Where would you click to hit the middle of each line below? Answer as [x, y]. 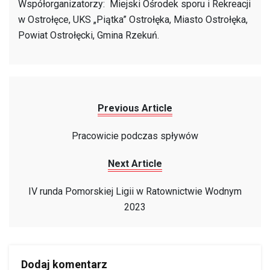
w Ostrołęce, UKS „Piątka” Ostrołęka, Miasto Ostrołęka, [133, 19]
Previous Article [135, 108]
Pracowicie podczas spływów [135, 136]
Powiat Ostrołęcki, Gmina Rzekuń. [89, 35]
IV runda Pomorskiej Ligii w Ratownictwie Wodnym [135, 191]
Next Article [135, 163]
